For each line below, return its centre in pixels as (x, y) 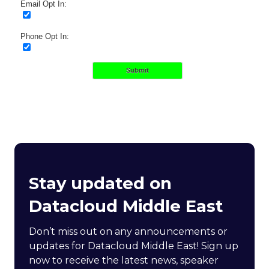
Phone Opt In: (45, 36)
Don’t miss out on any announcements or (128, 231)
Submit (138, 70)
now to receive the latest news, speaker (124, 260)
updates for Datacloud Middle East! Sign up (134, 246)
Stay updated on (100, 183)
